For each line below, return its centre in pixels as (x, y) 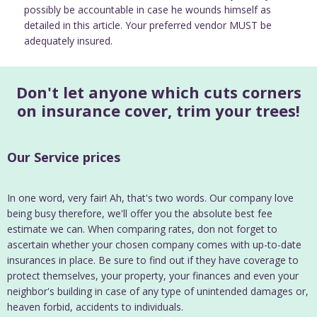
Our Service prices (64, 157)
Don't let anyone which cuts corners (158, 92)
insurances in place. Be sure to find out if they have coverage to (153, 260)
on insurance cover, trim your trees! (158, 111)
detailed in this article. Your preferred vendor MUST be (148, 25)
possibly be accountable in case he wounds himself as (148, 10)
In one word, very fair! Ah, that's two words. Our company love (150, 198)
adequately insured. (68, 41)
